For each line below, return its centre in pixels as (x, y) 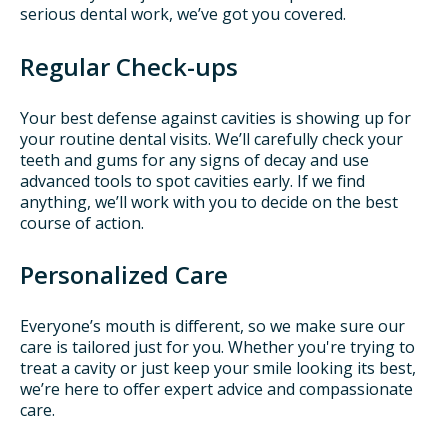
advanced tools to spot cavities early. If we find (192, 180)
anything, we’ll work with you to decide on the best (209, 201)
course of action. (82, 222)
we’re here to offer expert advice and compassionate (216, 389)
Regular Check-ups (129, 66)
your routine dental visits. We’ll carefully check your (211, 138)
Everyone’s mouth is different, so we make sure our (212, 326)
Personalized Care (124, 274)
